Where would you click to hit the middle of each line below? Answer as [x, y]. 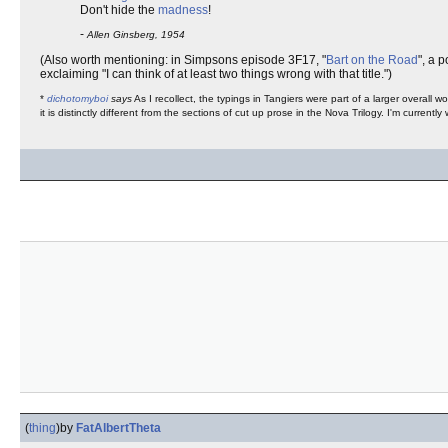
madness [183, 10]
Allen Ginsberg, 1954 [136, 34]
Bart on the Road [372, 60]
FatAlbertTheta [118, 428]
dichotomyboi [77, 98]
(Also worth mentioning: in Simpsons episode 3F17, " [183, 60]
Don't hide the [119, 10]
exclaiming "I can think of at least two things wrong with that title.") [216, 74]
